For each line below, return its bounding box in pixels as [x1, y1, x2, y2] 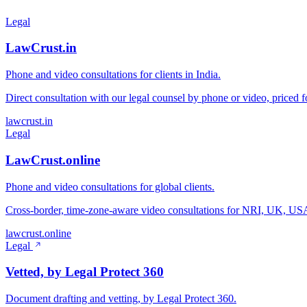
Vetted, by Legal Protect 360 [5, 265, 164, 280]
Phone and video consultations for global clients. [5, 180, 214, 193]
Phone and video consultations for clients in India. [5, 69, 221, 81]
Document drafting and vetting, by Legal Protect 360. [5, 292, 236, 304]
